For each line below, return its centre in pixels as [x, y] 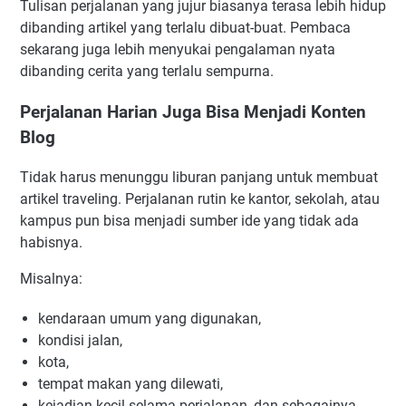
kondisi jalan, [80, 341]
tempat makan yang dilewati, [130, 384]
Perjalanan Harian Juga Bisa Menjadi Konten [193, 112]
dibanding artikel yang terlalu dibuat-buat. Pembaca [185, 27]
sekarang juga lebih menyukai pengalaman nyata [178, 49]
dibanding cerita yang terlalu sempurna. [147, 71]
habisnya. [51, 243]
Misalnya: [51, 279]
